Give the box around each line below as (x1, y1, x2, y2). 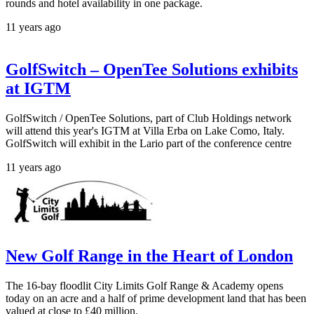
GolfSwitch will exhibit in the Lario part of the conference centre (6, 137, 292, 149)
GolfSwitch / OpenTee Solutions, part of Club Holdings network (6, 111, 292, 124)
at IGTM (6, 78, 71, 97)
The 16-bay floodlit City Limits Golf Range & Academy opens (6, 280, 283, 292)
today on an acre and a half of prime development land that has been (6, 292, 306, 305)
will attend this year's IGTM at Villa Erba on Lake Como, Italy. (6, 124, 285, 137)
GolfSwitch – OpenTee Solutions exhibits (6, 60, 298, 78)
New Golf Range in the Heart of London (6, 247, 293, 266)
